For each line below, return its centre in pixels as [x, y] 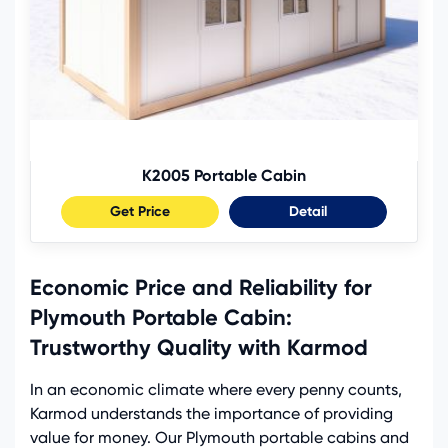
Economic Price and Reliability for [201, 287]
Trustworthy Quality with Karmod [199, 347]
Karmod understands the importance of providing [211, 413]
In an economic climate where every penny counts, [216, 389]
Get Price [140, 211]
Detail [308, 211]
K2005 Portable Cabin [224, 175]
